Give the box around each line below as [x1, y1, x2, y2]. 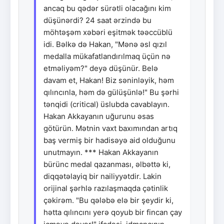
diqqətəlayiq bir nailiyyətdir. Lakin [43, 171, 161, 181]
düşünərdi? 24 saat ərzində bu [43, 15, 151, 25]
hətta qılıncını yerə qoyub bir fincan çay [43, 207, 182, 217]
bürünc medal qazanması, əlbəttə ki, [43, 159, 170, 169]
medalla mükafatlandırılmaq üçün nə [43, 51, 170, 61]
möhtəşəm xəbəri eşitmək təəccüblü [43, 27, 172, 37]
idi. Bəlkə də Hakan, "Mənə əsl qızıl [43, 39, 167, 49]
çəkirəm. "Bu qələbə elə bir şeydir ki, [43, 195, 173, 205]
